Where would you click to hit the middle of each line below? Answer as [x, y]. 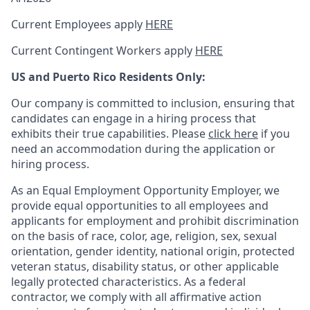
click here [233, 134]
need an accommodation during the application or [143, 149]
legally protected [56, 282]
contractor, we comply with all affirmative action [136, 297]
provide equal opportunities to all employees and [140, 206]
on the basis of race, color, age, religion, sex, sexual [144, 236]
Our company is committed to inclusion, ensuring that [153, 103]
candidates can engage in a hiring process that [134, 118]
